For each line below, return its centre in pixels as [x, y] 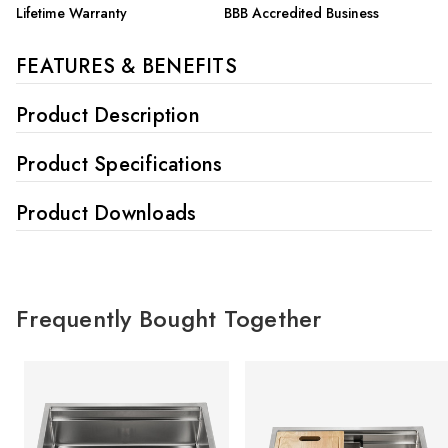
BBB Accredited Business [301, 13]
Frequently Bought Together [169, 318]
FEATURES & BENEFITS [126, 66]
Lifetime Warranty [71, 13]
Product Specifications [119, 164]
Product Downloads [106, 213]
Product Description [108, 115]
